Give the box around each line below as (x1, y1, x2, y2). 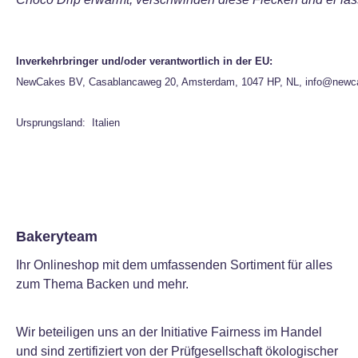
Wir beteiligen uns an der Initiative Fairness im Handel (16, 325, 322, 339)
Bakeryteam (16, 229, 97, 245)
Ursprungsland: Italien (16, 117, 120, 129)
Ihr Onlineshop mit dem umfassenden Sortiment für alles (16, 258, 332, 272)
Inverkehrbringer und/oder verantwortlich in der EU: (16, 55, 272, 67)
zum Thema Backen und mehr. (16, 277, 189, 291)
